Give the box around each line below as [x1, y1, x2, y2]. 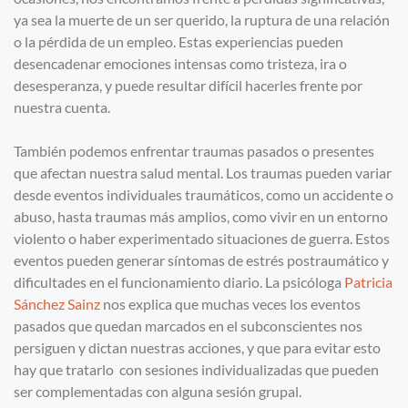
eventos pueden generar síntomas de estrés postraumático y [14, 251, 389, 270]
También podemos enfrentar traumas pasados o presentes [14, 142, 374, 160]
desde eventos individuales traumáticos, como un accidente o [14, 186, 393, 204]
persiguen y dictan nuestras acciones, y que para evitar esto [14, 339, 381, 357]
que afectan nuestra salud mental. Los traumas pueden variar [14, 164, 392, 182]
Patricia [344, 273, 393, 291]
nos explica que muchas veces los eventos [100, 295, 361, 313]
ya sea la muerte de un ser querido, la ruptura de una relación [14, 11, 390, 29]
